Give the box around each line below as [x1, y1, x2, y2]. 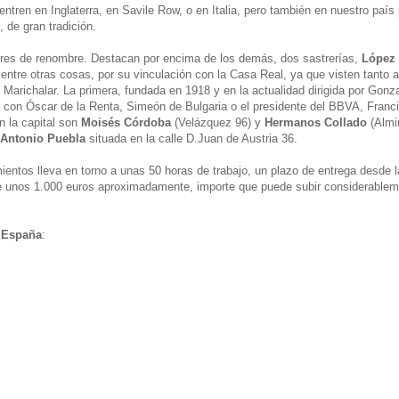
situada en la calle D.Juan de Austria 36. [85, 131, 297, 145]
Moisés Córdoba [81, 115, 171, 129]
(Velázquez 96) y [171, 115, 265, 129]
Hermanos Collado [265, 115, 367, 129]
